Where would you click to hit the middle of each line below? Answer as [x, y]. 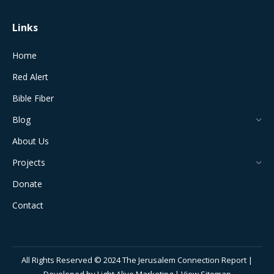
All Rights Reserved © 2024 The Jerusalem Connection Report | [137, 260]
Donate [27, 184]
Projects [29, 162]
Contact [28, 205]
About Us [31, 141]
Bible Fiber [33, 98]
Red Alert [30, 77]
